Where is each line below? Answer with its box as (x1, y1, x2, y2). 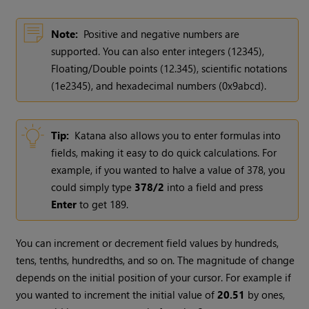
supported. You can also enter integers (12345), (51, 43, 265, 58)
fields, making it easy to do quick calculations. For (51, 145, 277, 159)
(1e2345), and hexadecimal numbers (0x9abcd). (51, 78, 267, 92)
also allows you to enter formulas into (106, 128, 281, 142)
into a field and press (164, 179, 263, 194)
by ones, (245, 287, 286, 301)
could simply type (51, 179, 135, 194)
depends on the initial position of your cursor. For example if (16, 270, 292, 284)
